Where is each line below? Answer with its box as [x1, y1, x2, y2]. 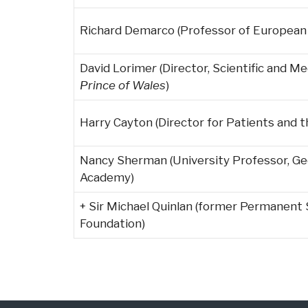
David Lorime [80, 60, 152, 75]
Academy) [80, 170, 134, 184]
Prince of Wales [80, 78, 166, 92]
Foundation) [80, 216, 145, 230]
